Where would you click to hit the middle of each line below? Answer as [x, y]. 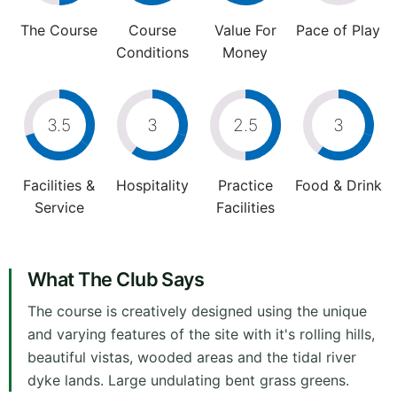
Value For [245, 31]
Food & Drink [338, 186]
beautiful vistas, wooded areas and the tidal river [192, 358]
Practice [245, 186]
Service [59, 208]
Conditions [152, 53]
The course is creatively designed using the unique [197, 311]
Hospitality [152, 186]
